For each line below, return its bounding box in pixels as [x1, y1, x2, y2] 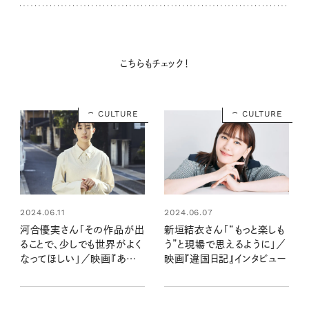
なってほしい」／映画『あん [19, 254, 137, 264]
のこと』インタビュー [19, 268, 103, 279]
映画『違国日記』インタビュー [163, 254, 286, 264]
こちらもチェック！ [120, 58, 189, 68]
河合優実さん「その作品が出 [19, 225, 144, 235]
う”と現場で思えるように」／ [163, 239, 286, 250]
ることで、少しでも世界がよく [19, 239, 143, 250]
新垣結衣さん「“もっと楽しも [163, 225, 285, 235]
